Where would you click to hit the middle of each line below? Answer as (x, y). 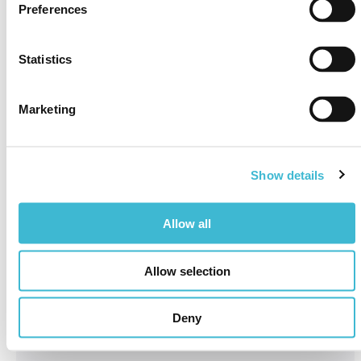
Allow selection (187, 270)
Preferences (53, 9)
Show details (288, 174)
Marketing (47, 109)
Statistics (45, 59)
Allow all (187, 223)
